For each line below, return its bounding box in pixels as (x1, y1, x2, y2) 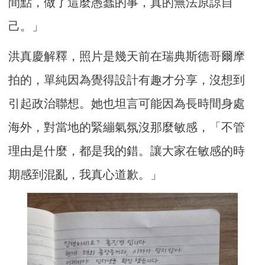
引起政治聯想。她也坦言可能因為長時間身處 (8, 97, 245, 111)
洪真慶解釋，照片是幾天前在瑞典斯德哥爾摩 (8, 50, 245, 63)
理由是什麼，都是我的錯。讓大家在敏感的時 (8, 144, 245, 158)
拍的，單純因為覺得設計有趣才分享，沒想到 (8, 73, 245, 87)
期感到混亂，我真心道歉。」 (8, 168, 163, 182)
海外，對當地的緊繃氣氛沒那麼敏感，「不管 (8, 121, 245, 134)
